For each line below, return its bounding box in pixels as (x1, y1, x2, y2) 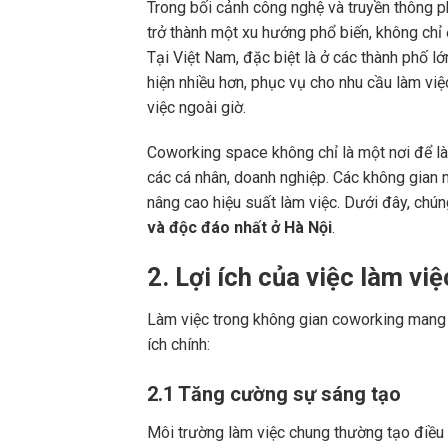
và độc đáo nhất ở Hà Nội (147, 218, 332, 238)
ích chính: (147, 335, 210, 355)
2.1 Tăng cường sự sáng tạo (147, 381, 401, 406)
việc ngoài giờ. (147, 97, 246, 117)
